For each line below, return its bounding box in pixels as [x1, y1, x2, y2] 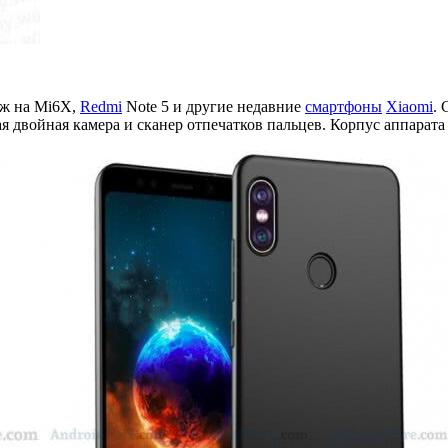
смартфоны [305, 98, 382, 116]
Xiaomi [386, 98, 433, 116]
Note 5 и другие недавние [122, 98, 305, 116]
